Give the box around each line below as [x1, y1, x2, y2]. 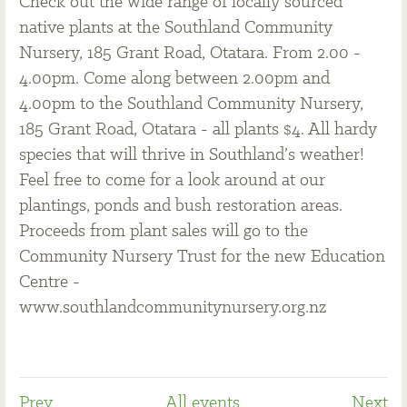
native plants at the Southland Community [19, 19, 333, 37]
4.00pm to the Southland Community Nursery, [19, 95, 363, 114]
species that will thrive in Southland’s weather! [19, 146, 364, 164]
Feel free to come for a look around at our [19, 172, 325, 190]
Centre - [19, 273, 80, 292]
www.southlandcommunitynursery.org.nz [19, 299, 326, 317]
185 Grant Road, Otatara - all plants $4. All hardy [19, 121, 377, 139]
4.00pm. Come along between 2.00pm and [19, 70, 330, 88]
